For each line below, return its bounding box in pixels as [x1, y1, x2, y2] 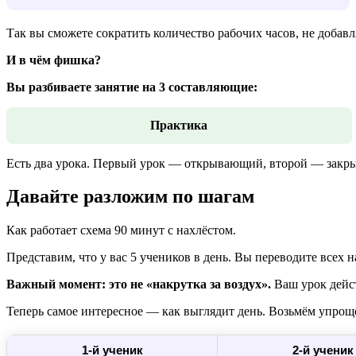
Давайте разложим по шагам [6, 186, 254, 207]
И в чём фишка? [6, 52, 101, 67]
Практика [150, 118, 208, 132]
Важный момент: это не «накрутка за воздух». [6, 277, 271, 292]
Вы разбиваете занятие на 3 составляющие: [6, 79, 257, 94]
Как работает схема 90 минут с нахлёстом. [6, 223, 236, 238]
